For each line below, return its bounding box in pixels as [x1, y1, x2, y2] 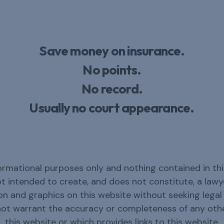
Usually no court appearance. [29, 99, 194, 116]
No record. [81, 80, 143, 97]
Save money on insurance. [39, 42, 185, 59]
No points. [82, 61, 141, 78]
